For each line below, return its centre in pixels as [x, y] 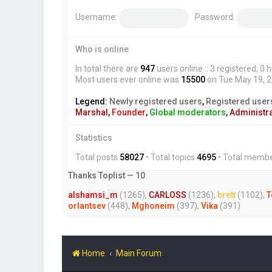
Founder [129, 113]
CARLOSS [168, 195]
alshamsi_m [93, 195]
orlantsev [87, 206]
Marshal [92, 113]
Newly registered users [156, 102]
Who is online [102, 49]
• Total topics [170, 158]
